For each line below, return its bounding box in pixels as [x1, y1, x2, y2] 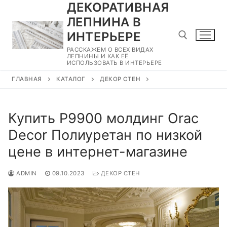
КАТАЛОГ [56, 75, 86, 83]
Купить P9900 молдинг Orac [8, 109, 199, 127]
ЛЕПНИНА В [66, 15, 141, 29]
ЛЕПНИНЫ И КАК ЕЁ [66, 53, 129, 60]
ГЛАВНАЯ [12, 75, 42, 83]
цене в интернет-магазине [8, 143, 187, 160]
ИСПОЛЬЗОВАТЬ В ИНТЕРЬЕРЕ [66, 59, 162, 66]
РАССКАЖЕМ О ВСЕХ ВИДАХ [66, 46, 154, 53]
